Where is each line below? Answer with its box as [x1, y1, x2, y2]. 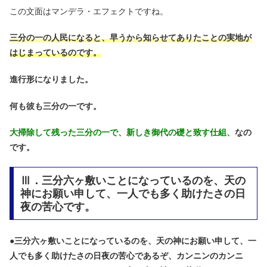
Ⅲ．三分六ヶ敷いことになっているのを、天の [20, 174, 246, 187]
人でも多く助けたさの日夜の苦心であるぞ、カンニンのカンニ [10, 251, 243, 261]
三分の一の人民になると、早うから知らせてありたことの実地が [10, 33, 252, 43]
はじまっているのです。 [10, 48, 101, 58]
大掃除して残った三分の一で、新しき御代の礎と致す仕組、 [10, 128, 235, 138]
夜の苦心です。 [20, 200, 95, 213]
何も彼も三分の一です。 [10, 101, 101, 111]
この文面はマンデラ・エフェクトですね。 [10, 6, 168, 16]
